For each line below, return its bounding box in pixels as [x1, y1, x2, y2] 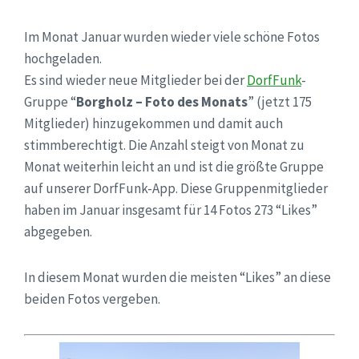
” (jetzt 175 [248, 92, 312, 111]
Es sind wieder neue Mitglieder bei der [24, 71, 247, 89]
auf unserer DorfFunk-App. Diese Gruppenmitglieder [24, 179, 328, 197]
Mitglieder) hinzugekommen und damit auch [24, 114, 283, 132]
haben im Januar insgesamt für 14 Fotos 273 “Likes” [24, 200, 317, 219]
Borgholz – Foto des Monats [76, 92, 248, 111]
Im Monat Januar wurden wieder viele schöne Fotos [24, 27, 320, 46]
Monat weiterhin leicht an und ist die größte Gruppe [24, 157, 324, 175]
